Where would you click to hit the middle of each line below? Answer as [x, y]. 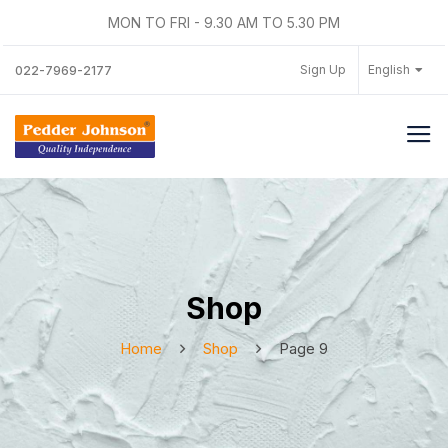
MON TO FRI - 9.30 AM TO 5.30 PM [224, 22]
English [389, 69]
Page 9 [303, 349]
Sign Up [323, 69]
